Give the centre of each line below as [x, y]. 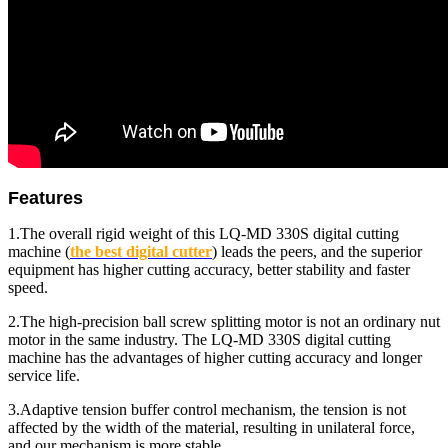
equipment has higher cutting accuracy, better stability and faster [209, 269]
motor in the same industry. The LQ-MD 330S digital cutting [199, 339]
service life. [44, 375]
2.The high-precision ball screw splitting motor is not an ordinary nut [224, 321]
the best [96, 251]
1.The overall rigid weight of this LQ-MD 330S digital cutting [203, 233]
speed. [28, 287]
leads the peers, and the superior [321, 251]
